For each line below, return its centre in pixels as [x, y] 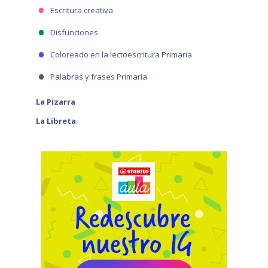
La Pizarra [56, 102]
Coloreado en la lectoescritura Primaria [121, 54]
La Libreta [56, 121]
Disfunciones [74, 32]
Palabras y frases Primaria [99, 77]
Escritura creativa [82, 10]
